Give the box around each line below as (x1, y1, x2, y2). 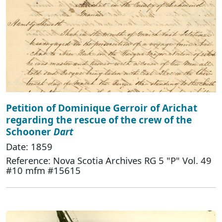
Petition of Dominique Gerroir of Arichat (6, 101, 197, 115)
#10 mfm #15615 (6, 164, 81, 177)
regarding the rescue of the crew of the (6, 113, 192, 127)
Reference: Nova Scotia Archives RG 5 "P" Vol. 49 (6, 154, 212, 167)
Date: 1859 (6, 140, 53, 153)
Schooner (6, 125, 54, 139)
